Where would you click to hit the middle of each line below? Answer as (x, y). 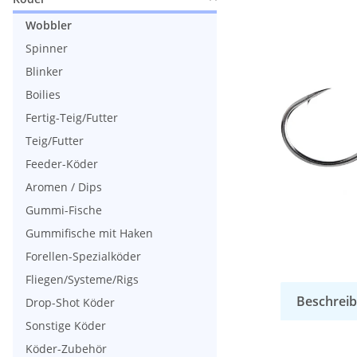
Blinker (44, 71)
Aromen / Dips (64, 186)
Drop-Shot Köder (70, 302)
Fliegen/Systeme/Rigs (82, 279)
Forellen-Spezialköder (83, 256)
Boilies (43, 94)
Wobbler (49, 25)
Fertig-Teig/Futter (72, 117)
